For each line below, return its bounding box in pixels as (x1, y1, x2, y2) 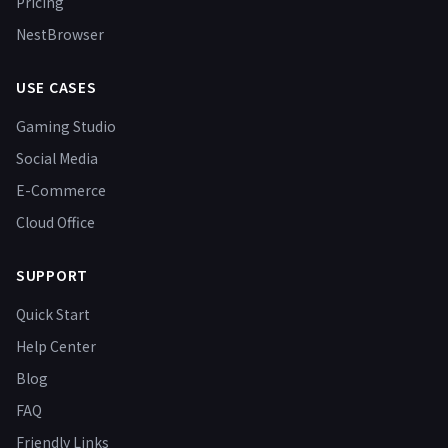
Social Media (16, 148, 98, 168)
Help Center (16, 336, 96, 356)
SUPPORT (16, 265, 88, 285)
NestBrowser (16, 24, 104, 44)
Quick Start (16, 304, 90, 324)
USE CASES (16, 77, 97, 97)
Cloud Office (16, 212, 95, 232)
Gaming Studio (16, 116, 116, 136)
